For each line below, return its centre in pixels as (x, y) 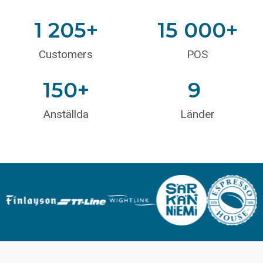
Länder (197, 114)
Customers (66, 55)
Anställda (66, 114)
